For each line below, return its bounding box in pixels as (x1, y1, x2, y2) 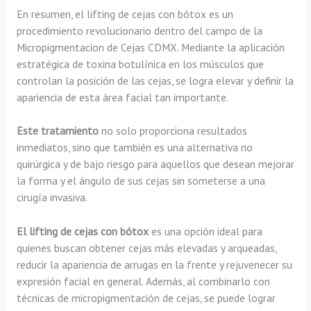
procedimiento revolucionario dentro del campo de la (16, 23, 262, 37)
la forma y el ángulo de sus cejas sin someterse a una (16, 174, 265, 188)
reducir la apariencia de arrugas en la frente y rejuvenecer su (16, 258, 292, 272)
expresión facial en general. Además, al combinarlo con (16, 274, 270, 289)
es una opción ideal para (148, 224, 262, 239)
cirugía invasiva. (16, 190, 87, 205)
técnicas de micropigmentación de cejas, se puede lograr (16, 291, 276, 305)
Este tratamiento (16, 124, 99, 138)
